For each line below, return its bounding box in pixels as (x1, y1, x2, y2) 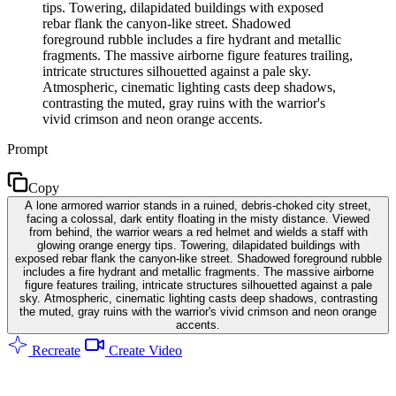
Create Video (105, 342, 182, 358)
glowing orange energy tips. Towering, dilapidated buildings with (36, 238, 360, 252)
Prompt (7, 141, 48, 156)
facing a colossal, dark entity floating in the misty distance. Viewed (27, 211, 369, 225)
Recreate (28, 342, 80, 358)
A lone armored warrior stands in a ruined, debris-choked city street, (25, 198, 371, 212)
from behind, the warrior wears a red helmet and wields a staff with (28, 225, 368, 239)
